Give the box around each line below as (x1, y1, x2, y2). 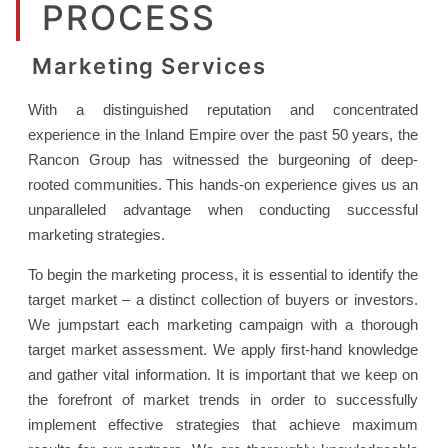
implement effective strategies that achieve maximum (28, 415, 418, 433)
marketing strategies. (28, 226, 165, 244)
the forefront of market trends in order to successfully (28, 390, 418, 408)
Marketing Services (32, 53, 266, 80)
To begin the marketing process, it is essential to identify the (28, 265, 418, 283)
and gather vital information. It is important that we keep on (28, 365, 418, 383)
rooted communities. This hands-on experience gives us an (28, 176, 418, 194)
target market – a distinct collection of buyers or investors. (28, 290, 418, 308)
